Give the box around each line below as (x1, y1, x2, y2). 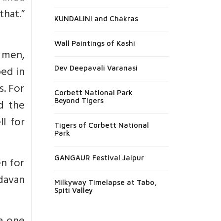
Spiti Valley (54, 185, 93, 194)
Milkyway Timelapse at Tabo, (54, 178, 157, 186)
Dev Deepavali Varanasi (54, 63, 138, 72)
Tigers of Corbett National (54, 120, 149, 129)
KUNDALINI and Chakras (54, 14, 138, 23)
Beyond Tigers (54, 96, 104, 105)
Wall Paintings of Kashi (54, 38, 135, 47)
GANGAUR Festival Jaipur (54, 153, 144, 162)
